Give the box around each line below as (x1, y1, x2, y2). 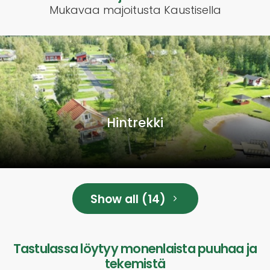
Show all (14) (90, 190, 169, 207)
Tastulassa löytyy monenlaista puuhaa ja (13, 239, 257, 257)
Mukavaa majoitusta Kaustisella (49, 2, 221, 17)
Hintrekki (107, 113, 163, 131)
